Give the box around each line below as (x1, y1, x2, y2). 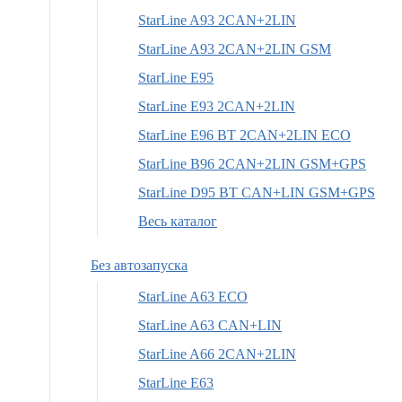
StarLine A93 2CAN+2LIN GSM (138, 40, 331, 57)
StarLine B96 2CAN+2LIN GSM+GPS (138, 155, 366, 171)
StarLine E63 (138, 374, 214, 390)
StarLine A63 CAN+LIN (138, 317, 282, 333)
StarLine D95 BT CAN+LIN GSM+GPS (138, 184, 375, 200)
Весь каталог (138, 213, 217, 229)
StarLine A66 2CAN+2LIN (138, 345, 296, 362)
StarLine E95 (138, 69, 214, 85)
